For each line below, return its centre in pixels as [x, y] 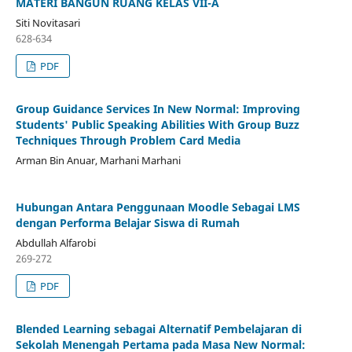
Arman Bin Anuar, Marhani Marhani [98, 161]
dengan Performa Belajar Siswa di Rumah [127, 223]
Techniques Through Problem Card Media [128, 141]
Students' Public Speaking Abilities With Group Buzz [157, 125]
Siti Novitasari [48, 23]
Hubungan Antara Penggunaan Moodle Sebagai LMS [158, 207]
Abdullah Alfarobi [55, 243]
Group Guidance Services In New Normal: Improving [158, 109]
